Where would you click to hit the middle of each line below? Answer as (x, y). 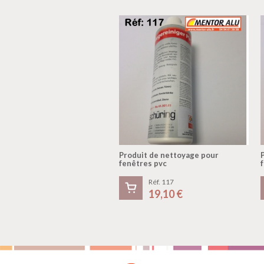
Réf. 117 (161, 182)
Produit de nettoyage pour (169, 155)
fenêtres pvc (143, 164)
